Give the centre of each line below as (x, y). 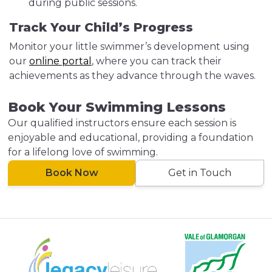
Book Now (72, 173)
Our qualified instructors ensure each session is (122, 123)
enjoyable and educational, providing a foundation (131, 138)
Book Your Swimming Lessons (117, 107)
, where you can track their (157, 61)
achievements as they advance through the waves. (132, 76)
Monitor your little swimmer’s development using (129, 46)
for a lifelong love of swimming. (83, 152)
